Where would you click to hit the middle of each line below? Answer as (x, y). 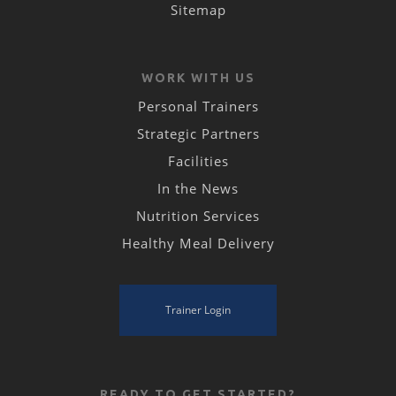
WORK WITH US (198, 78)
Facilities (198, 161)
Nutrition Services (198, 216)
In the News (198, 189)
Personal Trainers (198, 107)
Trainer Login (198, 310)
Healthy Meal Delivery (198, 244)
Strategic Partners (198, 134)
